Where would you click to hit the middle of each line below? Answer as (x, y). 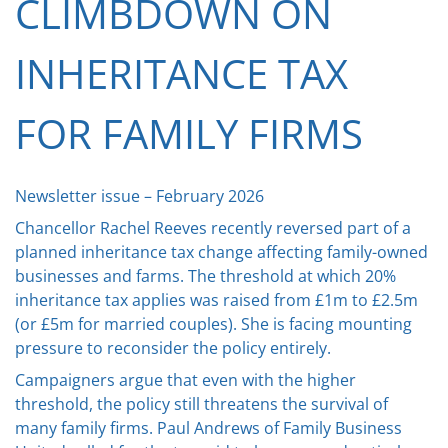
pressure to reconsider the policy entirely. (173, 348)
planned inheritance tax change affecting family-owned (221, 252)
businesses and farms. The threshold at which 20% (205, 276)
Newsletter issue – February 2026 (139, 196)
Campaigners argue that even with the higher (185, 380)
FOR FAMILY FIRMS (189, 134)
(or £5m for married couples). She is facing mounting (213, 324)
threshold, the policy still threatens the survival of (201, 404)
